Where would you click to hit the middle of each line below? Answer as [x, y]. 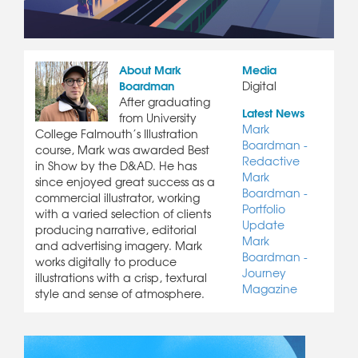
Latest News [273, 113]
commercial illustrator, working [117, 198]
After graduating [165, 102]
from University [158, 118]
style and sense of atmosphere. [120, 294]
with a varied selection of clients [123, 214]
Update [263, 225]
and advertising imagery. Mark [119, 246]
